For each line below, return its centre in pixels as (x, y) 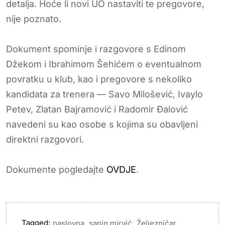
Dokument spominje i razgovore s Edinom (96, 49)
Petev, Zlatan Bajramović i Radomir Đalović (97, 109)
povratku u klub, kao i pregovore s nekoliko (99, 79)
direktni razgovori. (45, 139)
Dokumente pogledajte (56, 169)
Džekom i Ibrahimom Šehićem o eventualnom (104, 64)
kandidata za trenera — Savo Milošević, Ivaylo (104, 94)
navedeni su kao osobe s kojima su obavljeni (102, 124)
